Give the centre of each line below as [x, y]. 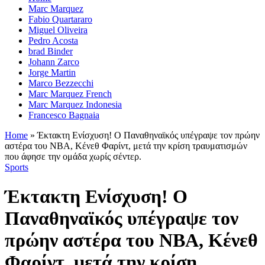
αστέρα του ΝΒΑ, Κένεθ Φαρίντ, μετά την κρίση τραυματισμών [126, 146]
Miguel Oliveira [58, 30]
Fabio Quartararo [60, 20]
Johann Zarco [54, 62]
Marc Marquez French [70, 94]
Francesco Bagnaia [64, 115]
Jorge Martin [52, 73]
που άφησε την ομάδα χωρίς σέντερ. [73, 157]
